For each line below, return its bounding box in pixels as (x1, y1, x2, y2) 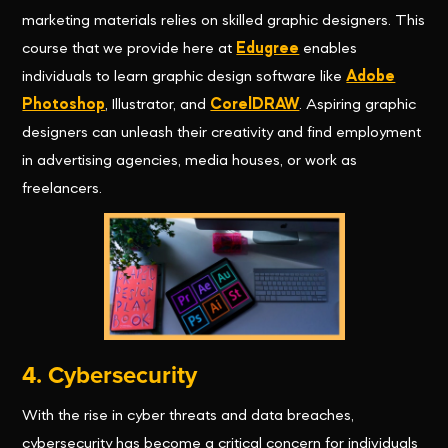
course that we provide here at (22, 41, 237, 58)
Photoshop (22, 97, 106, 114)
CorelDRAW (210, 97, 300, 114)
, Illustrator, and (105, 97, 211, 114)
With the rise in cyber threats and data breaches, (22, 408, 355, 425)
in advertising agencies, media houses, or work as (22, 153, 358, 170)
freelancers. (22, 181, 103, 198)
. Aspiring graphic (299, 97, 417, 114)
